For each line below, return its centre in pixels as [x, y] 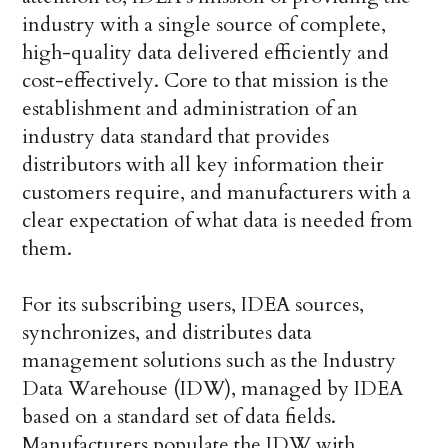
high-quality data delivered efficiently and [206, 53]
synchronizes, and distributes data [167, 333]
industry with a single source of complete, [204, 25]
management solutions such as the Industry [209, 361]
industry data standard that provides [176, 137]
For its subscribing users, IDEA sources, [193, 305]
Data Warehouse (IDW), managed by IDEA [213, 389]
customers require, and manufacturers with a [217, 193]
